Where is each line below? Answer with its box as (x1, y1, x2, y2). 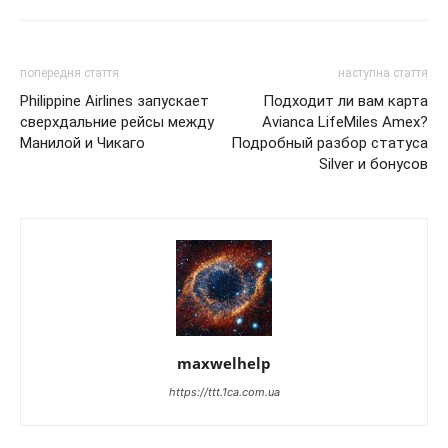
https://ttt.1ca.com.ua (168, 385, 280, 399)
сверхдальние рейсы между (20, 113, 214, 131)
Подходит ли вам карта (263, 92, 428, 110)
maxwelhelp (177, 353, 271, 373)
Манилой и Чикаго (20, 134, 145, 152)
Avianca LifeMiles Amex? (262, 113, 428, 131)
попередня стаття (20, 66, 119, 80)
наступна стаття (338, 66, 428, 80)
